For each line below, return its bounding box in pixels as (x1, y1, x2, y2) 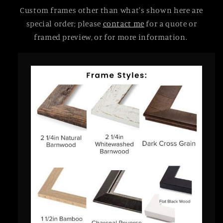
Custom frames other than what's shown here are (20, 5, 203, 15)
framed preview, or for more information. (34, 32, 189, 42)
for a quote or (144, 18, 197, 28)
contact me (103, 18, 144, 28)
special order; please (26, 18, 103, 28)
